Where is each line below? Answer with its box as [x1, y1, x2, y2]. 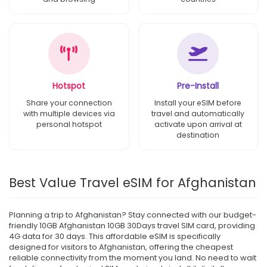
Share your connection [26, 97, 112, 108]
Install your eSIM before [154, 97, 242, 108]
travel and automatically [151, 108, 245, 119]
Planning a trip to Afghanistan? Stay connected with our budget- [9, 209, 256, 221]
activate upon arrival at [154, 119, 242, 129]
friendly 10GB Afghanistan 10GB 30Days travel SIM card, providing [9, 219, 255, 231]
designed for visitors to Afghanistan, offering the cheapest [9, 241, 233, 253]
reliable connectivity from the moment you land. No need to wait [9, 252, 256, 263]
